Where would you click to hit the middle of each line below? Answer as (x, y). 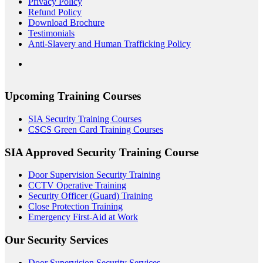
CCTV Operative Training (77, 186)
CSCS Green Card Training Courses (96, 129)
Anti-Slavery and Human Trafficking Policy (109, 44)
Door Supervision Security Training (94, 175)
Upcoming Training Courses (73, 96)
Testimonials (51, 33)
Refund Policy (55, 12)
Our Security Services (56, 240)
